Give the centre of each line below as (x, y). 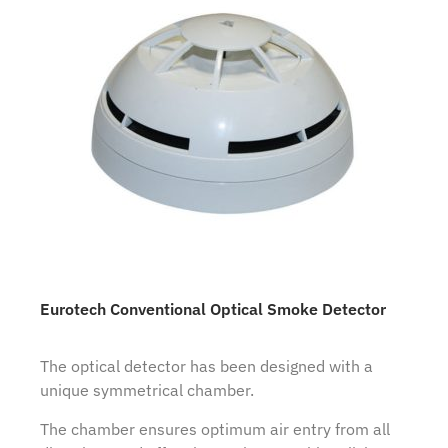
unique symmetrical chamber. (147, 390)
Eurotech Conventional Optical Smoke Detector (213, 309)
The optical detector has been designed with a (206, 366)
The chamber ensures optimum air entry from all (215, 428)
